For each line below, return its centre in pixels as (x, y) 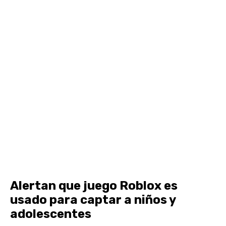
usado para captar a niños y (93, 200)
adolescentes (51, 214)
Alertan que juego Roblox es (94, 186)
